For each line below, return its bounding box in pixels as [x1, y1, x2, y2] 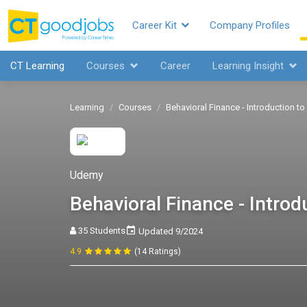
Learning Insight [212, 60, 289, 72]
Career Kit [132, 19, 180, 32]
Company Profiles [210, 19, 290, 32]
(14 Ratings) [134, 247, 181, 256]
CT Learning [10, 60, 64, 72]
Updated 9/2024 [136, 226, 203, 236]
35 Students [76, 225, 125, 236]
